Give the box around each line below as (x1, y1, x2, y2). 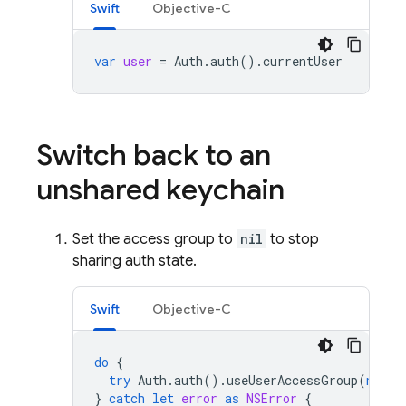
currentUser (263, 53, 343, 70)
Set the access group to (72, 230, 237, 248)
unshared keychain (36, 171, 285, 208)
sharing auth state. (72, 252, 197, 270)
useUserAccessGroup (227, 372, 358, 389)
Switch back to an (36, 137, 271, 173)
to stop (266, 230, 319, 248)
